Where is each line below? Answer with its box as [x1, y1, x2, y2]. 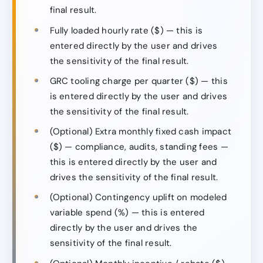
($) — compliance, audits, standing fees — [49, 141, 228, 153]
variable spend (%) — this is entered [49, 207, 205, 219]
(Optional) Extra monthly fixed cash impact [49, 126, 231, 138]
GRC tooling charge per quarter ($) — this [49, 75, 228, 87]
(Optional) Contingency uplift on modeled [49, 191, 227, 204]
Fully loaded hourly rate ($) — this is [49, 24, 203, 36]
